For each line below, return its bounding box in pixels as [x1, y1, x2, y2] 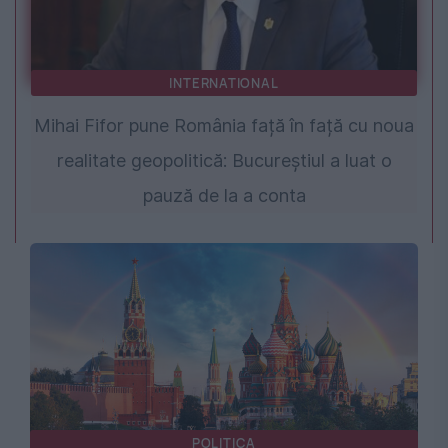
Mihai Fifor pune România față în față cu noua [34, 115, 414, 137]
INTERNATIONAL [169, 74, 279, 93]
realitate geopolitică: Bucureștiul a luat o [56, 150, 392, 172]
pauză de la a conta [142, 185, 306, 207]
